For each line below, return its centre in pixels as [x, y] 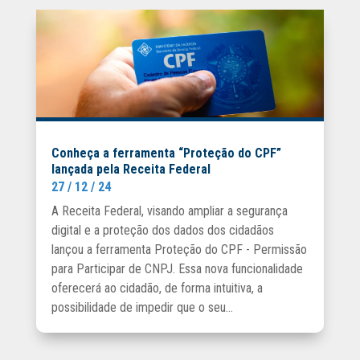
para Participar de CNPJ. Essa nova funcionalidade [177, 268]
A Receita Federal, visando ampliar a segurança [169, 211]
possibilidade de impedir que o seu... [142, 307]
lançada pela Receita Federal [131, 169]
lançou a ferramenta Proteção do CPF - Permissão [179, 249]
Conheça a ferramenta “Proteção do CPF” [166, 153]
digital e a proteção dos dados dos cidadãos [162, 230]
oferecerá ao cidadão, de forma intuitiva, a [157, 288]
